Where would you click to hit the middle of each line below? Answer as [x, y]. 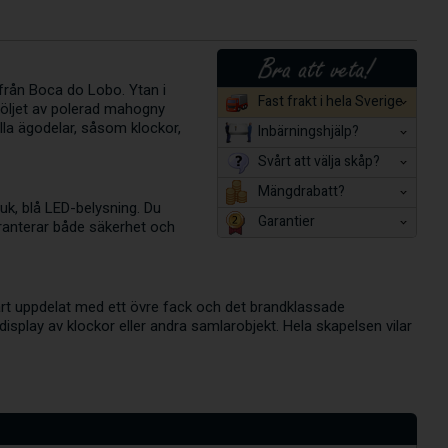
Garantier [286, 222]
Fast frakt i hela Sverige [330, 102]
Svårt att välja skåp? [318, 162]
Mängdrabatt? [301, 192]
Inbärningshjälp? [308, 132]
